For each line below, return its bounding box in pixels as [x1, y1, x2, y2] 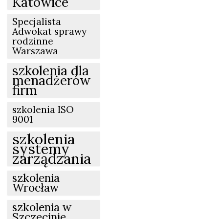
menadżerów [12, 71, 90, 88]
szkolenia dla [12, 62, 89, 79]
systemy [12, 139, 69, 158]
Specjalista [12, 15, 61, 27]
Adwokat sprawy [12, 25, 87, 37]
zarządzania [12, 149, 91, 168]
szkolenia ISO [12, 103, 74, 115]
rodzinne [12, 35, 53, 47]
